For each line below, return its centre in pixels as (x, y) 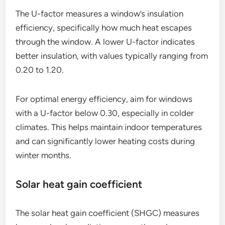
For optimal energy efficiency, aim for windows (104, 99)
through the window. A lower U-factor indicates (105, 42)
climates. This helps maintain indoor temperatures (109, 127)
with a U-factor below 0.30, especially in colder (105, 113)
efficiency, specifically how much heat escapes (104, 28)
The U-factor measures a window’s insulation (100, 14)
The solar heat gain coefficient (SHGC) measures (108, 213)
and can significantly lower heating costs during (105, 141)
